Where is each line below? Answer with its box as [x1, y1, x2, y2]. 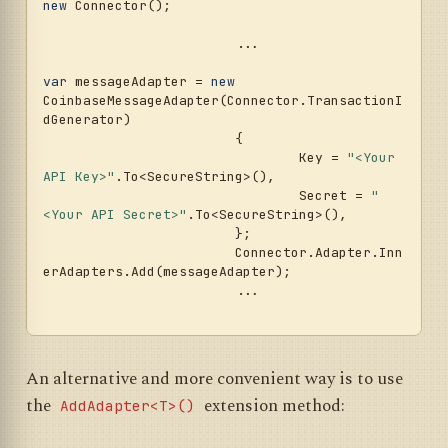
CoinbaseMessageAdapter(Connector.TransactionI [43, 92, 403, 110]
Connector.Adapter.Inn [43, 244, 235, 262]
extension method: [200, 392, 345, 419]
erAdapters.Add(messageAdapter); [43, 263, 291, 281]
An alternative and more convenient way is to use [26, 365, 403, 392]
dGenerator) [43, 111, 131, 129]
